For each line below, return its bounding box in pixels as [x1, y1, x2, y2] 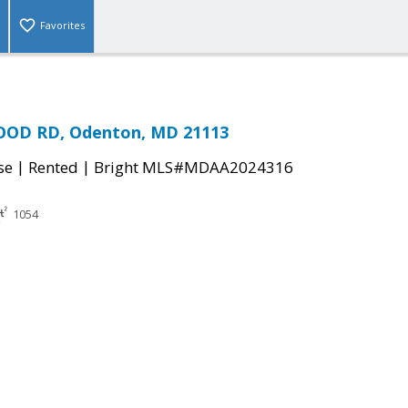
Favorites [40, 18, 85, 33]
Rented [28, 157, 78, 178]
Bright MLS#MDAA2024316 [94, 157, 293, 178]
